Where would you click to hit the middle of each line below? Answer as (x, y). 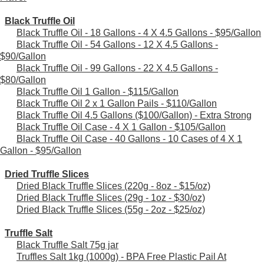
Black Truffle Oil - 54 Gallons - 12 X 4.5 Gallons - (117, 45)
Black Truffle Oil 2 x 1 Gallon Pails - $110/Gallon (117, 104)
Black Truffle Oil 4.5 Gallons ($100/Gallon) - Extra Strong (134, 115)
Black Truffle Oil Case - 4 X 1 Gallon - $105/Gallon (121, 127)
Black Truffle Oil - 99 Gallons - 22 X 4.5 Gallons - (117, 68)
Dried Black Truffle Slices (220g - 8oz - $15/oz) (113, 186)
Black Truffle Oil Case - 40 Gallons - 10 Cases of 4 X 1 (129, 139)
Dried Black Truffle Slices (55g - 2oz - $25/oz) (111, 210)
